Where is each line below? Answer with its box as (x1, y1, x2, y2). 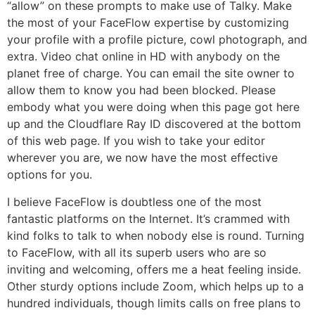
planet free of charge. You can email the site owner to (7, 66, 295, 81)
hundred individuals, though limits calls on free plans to (7, 295, 301, 310)
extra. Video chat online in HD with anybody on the (7, 49, 280, 64)
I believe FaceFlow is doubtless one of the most (7, 194, 262, 209)
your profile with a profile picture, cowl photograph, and (7, 32, 307, 47)
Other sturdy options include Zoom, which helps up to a (7, 278, 304, 293)
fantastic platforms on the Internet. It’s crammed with (7, 211, 290, 226)
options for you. (7, 167, 92, 182)
